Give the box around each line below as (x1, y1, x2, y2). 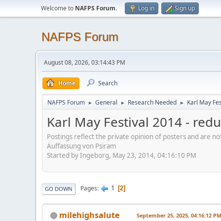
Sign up (175, 4, 195, 12)
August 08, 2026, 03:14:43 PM (44, 58, 125, 67)
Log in (138, 4, 154, 12)
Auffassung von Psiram (47, 141, 116, 150)
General (95, 98, 117, 107)
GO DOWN (45, 184, 73, 192)
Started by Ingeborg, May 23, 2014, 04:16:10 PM (47, 150, 196, 160)
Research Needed (128, 98, 177, 107)
